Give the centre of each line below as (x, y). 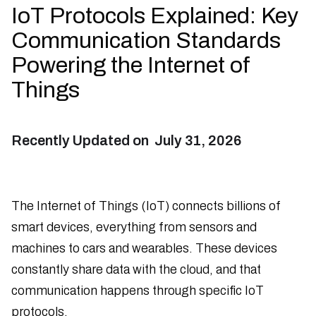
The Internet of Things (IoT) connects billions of (146, 206)
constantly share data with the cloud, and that (136, 269)
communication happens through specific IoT (138, 290)
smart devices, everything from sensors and (134, 227)
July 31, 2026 (198, 140)
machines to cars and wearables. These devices (144, 248)
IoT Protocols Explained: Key (155, 16)
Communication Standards (146, 40)
